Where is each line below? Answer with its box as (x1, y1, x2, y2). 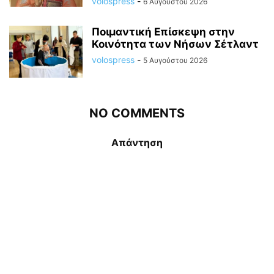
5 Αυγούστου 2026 (143, 55, 207, 65)
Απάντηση (111, 136, 163, 149)
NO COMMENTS (89, 105, 185, 120)
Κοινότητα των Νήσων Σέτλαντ (92, 37, 259, 50)
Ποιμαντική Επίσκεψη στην (92, 25, 235, 38)
